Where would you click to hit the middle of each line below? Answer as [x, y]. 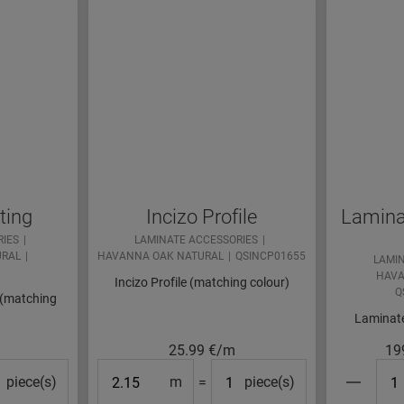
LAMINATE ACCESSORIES [196, 240]
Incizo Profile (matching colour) [202, 283]
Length [119, 370]
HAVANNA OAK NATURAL [161, 257]
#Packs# [239, 370]
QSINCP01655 [271, 257]
